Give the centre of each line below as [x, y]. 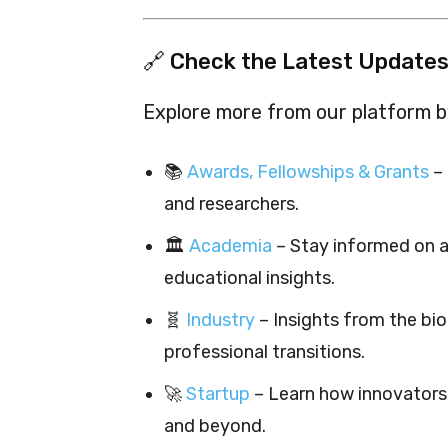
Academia [230, 245]
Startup [218, 393]
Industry [220, 319]
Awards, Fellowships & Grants [308, 171]
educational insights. [249, 277]
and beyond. [215, 425]
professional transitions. [264, 351]
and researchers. [231, 203]
